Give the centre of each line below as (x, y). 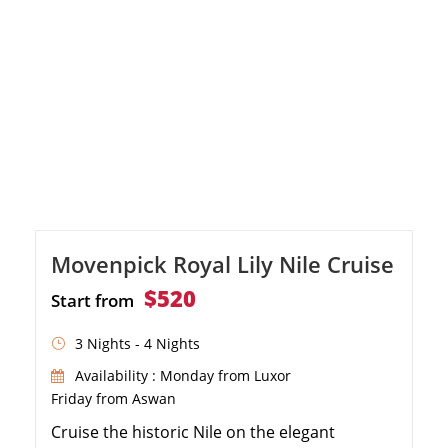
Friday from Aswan (113, 398)
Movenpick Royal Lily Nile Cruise (222, 263)
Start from (92, 300)
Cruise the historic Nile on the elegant (193, 431)
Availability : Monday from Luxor (183, 375)
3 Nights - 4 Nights (137, 343)
